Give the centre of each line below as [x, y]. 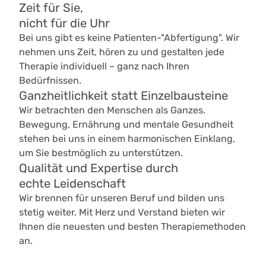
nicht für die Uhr [65, 23]
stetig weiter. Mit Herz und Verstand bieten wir [122, 213]
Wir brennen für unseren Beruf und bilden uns [122, 198]
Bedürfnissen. [50, 81]
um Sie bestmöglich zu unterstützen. [101, 153]
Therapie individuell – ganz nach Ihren [104, 66]
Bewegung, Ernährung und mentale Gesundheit [126, 125]
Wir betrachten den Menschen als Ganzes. [113, 110]
